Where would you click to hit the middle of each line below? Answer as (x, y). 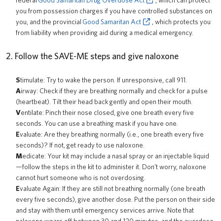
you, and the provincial (49, 22)
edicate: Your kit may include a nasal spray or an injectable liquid (116, 156)
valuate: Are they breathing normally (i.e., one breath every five (112, 134)
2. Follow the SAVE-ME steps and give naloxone (92, 56)
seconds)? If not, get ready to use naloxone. (80, 145)
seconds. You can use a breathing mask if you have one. (97, 123)
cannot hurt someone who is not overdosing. (81, 178)
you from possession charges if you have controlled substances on (114, 11)
